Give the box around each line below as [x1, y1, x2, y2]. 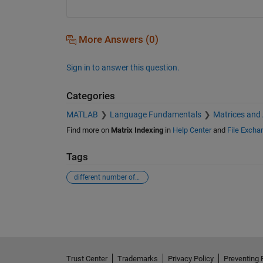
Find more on [66, 126, 111, 135]
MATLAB [66, 110, 98, 120]
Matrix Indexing [110, 126, 163, 135]
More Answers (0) [76, 33, 159, 45]
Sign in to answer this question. [66, 62, 180, 72]
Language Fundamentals [109, 110, 201, 120]
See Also [65, 198, 114, 213]
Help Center [172, 126, 211, 135]
